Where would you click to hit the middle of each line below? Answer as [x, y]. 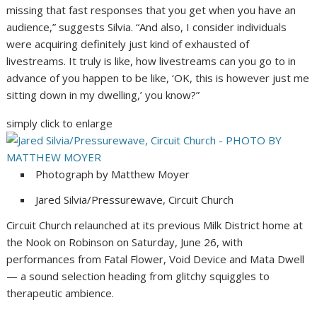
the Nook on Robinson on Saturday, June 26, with [125, 242]
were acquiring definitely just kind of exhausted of [128, 44]
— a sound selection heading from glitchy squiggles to [138, 276]
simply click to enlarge [60, 123]
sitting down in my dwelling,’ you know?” [103, 95]
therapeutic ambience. [60, 293]
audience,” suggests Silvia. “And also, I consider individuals [147, 27]
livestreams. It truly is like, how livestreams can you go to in [151, 61]
